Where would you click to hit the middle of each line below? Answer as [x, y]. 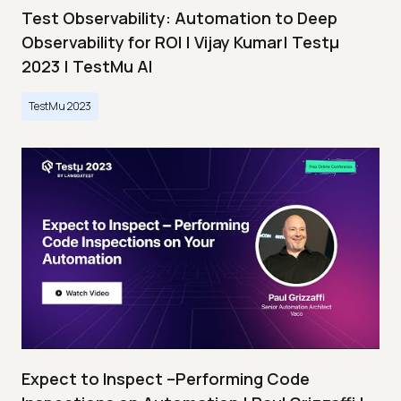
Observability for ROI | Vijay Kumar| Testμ [180, 43]
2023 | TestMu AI [87, 67]
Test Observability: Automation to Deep [179, 18]
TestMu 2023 [60, 107]
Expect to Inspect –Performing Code [166, 379]
